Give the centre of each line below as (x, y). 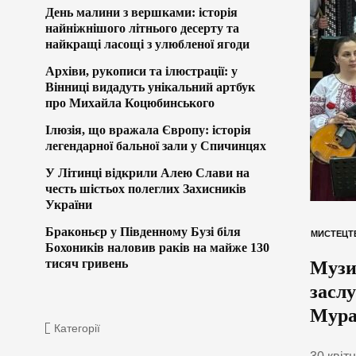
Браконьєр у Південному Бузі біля (143, 231)
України (69, 204)
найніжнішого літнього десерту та (142, 28)
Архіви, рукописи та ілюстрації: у (141, 71)
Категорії (77, 328)
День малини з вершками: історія (141, 12)
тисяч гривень (87, 263)
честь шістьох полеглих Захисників (146, 188)
